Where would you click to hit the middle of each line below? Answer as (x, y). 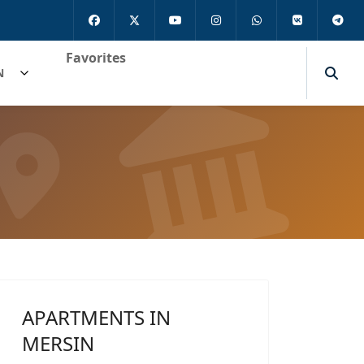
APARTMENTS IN (96, 317)
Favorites (96, 58)
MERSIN (58, 343)
